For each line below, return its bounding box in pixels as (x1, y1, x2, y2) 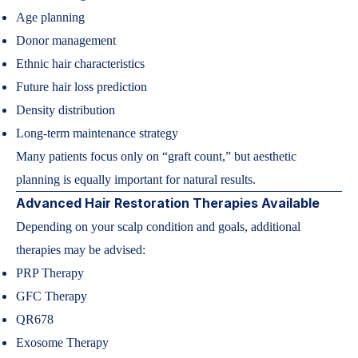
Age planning (16, 10, 85, 24)
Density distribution (16, 103, 115, 117)
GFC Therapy (16, 289, 87, 303)
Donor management (16, 34, 116, 47)
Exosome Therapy (16, 336, 109, 349)
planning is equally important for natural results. (16, 173, 256, 186)
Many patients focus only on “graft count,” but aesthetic (16, 149, 296, 163)
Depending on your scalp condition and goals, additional (16, 220, 300, 233)
